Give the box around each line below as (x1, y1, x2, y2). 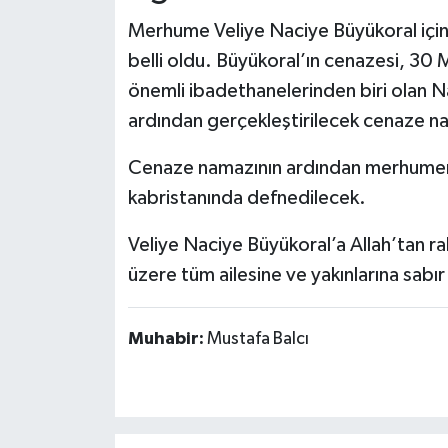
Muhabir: (127, 329, 207, 348)
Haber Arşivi (53, 100, 154, 117)
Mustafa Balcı (206, 329, 309, 348)
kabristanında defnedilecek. (127, 187, 366, 208)
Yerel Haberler (53, 49, 173, 66)
